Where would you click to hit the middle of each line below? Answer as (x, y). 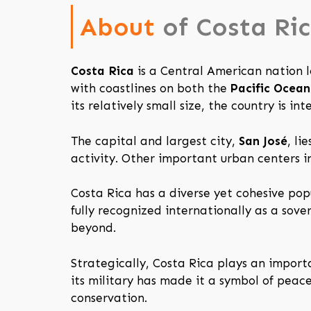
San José (263, 141)
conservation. (109, 297)
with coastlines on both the (151, 89)
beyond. (93, 228)
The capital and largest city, (155, 141)
